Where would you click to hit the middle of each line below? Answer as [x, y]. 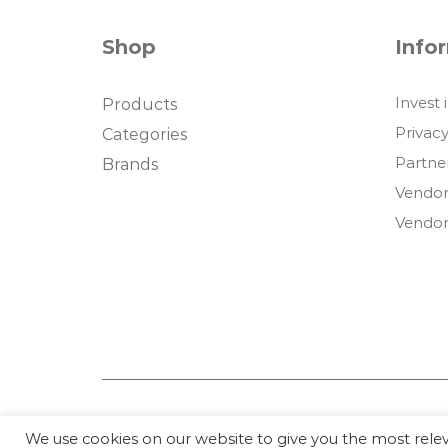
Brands [130, 164]
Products [139, 104]
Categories [144, 134]
